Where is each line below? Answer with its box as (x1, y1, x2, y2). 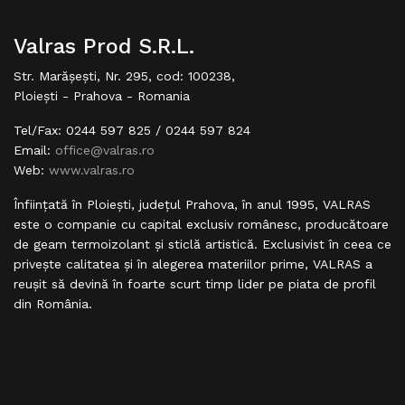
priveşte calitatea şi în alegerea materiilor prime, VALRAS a (14, 257, 372, 271)
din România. (14, 297, 92, 311)
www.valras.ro (49, 163, 135, 177)
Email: (14, 143, 55, 157)
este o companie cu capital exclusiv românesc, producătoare (14, 217, 389, 231)
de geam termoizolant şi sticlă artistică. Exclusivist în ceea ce (14, 237, 391, 251)
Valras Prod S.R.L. (14, 33, 194, 59)
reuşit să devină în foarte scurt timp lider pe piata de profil (14, 277, 376, 291)
